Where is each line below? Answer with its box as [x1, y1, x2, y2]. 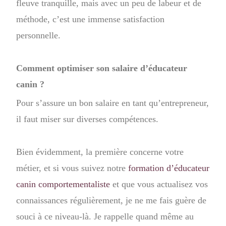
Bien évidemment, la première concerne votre [16, 146, 184, 157]
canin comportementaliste [16, 179, 110, 189]
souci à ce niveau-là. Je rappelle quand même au [16, 211, 194, 221]
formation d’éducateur [128, 162, 210, 173]
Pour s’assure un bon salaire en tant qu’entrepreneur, [16, 97, 209, 108]
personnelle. [16, 30, 61, 40]
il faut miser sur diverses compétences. [16, 114, 159, 124]
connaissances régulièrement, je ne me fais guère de [16, 195, 207, 205]
